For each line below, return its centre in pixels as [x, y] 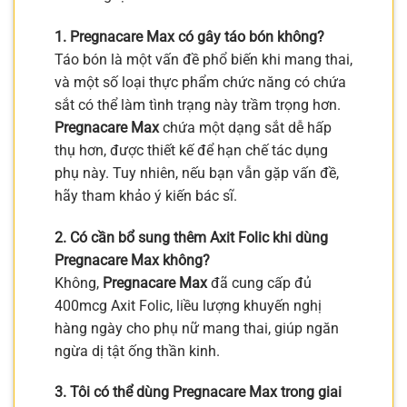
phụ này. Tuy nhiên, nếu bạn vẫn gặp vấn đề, [197, 173]
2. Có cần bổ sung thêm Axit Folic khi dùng [191, 237]
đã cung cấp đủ [259, 283]
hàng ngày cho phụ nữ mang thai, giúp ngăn [197, 328]
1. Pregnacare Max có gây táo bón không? [189, 36]
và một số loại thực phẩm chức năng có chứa [200, 82]
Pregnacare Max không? [132, 260]
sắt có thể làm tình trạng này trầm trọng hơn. [198, 104]
